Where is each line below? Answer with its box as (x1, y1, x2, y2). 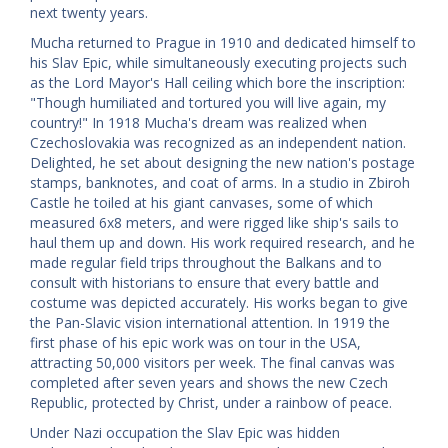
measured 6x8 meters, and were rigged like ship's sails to (30, 212, 399, 232)
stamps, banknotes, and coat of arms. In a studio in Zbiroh (30, 172, 410, 192)
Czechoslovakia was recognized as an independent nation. (30, 132, 406, 152)
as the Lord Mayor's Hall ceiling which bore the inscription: (30, 72, 405, 92)
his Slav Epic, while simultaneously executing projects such (30, 52, 407, 72)
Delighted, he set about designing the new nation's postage (30, 152, 415, 172)
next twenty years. (30, 2, 148, 22)
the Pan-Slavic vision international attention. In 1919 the (30, 312, 390, 332)
